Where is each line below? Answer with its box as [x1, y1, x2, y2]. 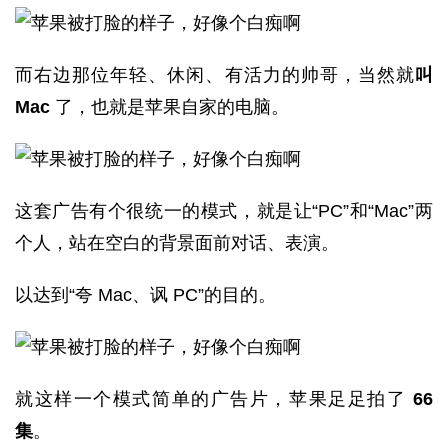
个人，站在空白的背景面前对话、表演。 [15, 233, 339, 253]
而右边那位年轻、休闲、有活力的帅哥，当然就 [15, 65, 415, 85]
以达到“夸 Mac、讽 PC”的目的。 [15, 285, 276, 305]
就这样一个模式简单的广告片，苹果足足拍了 [15, 389, 413, 409]
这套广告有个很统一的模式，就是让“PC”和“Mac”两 [15, 201, 433, 221]
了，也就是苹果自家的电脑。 [50, 97, 289, 117]
